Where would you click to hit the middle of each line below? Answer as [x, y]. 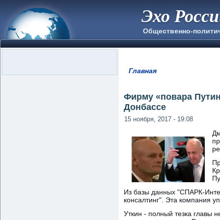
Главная [142, 71]
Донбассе [145, 107]
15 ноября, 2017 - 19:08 [159, 119]
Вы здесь [149, 78]
